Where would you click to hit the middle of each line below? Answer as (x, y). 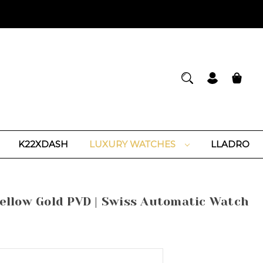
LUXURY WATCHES (134, 144)
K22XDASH (43, 144)
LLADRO (230, 144)
